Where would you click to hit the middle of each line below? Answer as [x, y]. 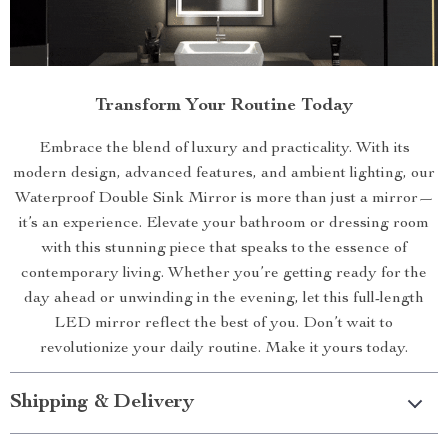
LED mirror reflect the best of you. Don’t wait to [224, 324]
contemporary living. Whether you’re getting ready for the [224, 274]
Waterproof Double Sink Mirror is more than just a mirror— [224, 199]
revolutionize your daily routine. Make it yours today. [224, 349]
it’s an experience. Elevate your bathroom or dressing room [224, 224]
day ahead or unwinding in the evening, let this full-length [224, 299]
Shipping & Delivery [102, 403]
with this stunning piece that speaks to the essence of [224, 249]
